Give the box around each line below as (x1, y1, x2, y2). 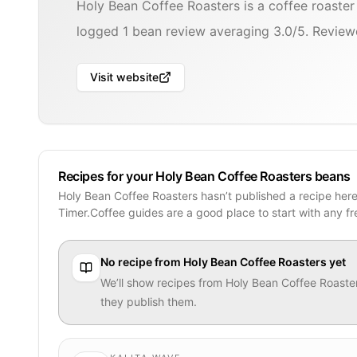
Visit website (90, 70, 159, 84)
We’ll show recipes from (100, 275, 226, 289)
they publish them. (100, 294, 197, 308)
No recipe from (100, 254, 183, 269)
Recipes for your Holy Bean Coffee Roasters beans (58, 167, 351, 184)
